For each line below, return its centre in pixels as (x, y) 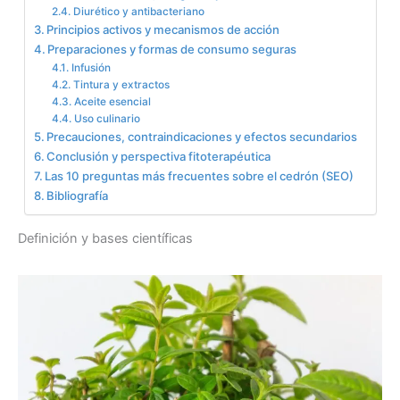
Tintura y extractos (121, 84)
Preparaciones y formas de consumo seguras (172, 49)
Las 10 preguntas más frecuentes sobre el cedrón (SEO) (200, 175)
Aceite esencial (112, 101)
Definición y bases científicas (105, 239)
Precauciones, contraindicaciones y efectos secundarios (202, 136)
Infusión (91, 67)
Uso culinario (107, 118)
